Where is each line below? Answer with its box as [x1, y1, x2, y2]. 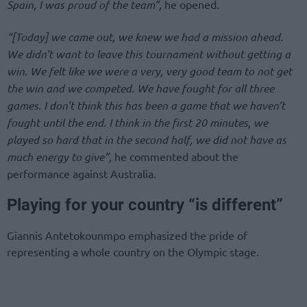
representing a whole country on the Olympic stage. [7, 244, 259, 258]
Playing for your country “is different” [7, 195, 283, 214]
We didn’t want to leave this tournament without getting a [7, 46, 291, 61]
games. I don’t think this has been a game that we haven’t [7, 97, 285, 112]
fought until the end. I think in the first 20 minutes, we [7, 114, 268, 130]
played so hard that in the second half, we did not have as [7, 132, 286, 147]
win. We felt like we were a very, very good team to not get [7, 63, 292, 78]
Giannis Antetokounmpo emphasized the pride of [7, 228, 247, 242]
